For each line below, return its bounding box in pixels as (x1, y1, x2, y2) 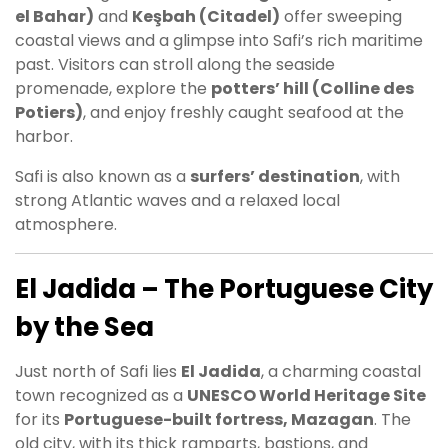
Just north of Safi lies (15, 359, 181, 383)
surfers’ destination (190, 164, 360, 188)
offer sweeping (280, 4, 402, 28)
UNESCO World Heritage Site (187, 383, 426, 407)
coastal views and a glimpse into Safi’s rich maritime (15, 28, 423, 52)
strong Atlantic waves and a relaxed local (15, 188, 340, 212)
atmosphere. (15, 212, 117, 236)
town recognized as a (15, 383, 187, 407)
